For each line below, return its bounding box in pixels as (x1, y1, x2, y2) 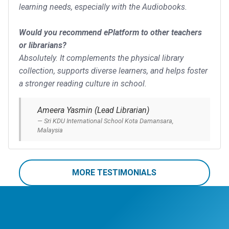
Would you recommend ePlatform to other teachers (19, 27, 202, 37)
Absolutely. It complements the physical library (19, 53, 184, 63)
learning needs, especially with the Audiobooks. (19, 2, 187, 12)
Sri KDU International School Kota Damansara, (44, 117, 173, 125)
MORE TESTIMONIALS (72, 167, 157, 177)
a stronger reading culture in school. (19, 78, 147, 88)
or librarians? (19, 40, 66, 50)
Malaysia (37, 126, 63, 134)
